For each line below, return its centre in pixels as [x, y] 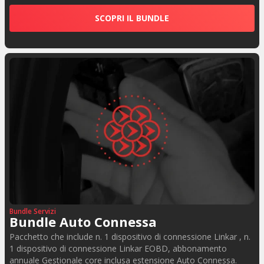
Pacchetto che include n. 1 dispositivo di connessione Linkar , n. [130, 237]
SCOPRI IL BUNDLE [132, 18]
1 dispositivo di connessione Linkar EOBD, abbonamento [118, 249]
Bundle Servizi [33, 212]
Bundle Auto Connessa [83, 222]
